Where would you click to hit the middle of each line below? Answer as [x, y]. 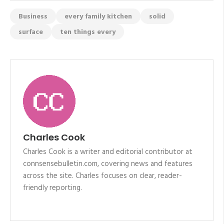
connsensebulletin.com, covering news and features [108, 164]
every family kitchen [98, 17]
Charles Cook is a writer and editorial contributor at [108, 152]
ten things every [88, 32]
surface [31, 32]
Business [33, 17]
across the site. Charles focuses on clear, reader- [102, 176]
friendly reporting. [52, 188]
